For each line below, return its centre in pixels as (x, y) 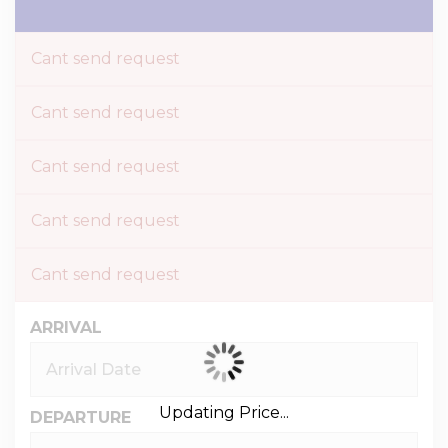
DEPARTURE (80, 417)
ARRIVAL (66, 327)
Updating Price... (224, 412)
